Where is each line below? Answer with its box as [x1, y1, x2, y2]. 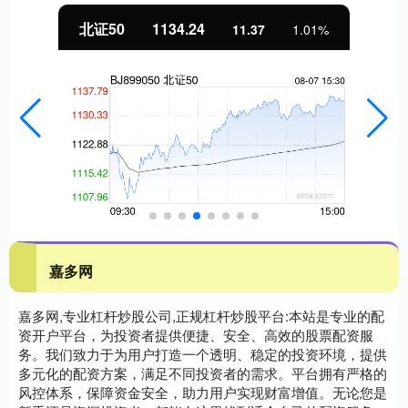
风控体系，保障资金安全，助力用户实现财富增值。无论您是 [18, 382, 387, 402]
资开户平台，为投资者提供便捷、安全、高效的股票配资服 [18, 325, 373, 344]
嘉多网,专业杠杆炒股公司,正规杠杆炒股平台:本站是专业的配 [18, 306, 384, 325]
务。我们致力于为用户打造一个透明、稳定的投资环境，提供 [18, 344, 387, 363]
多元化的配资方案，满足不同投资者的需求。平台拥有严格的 [18, 363, 387, 382]
